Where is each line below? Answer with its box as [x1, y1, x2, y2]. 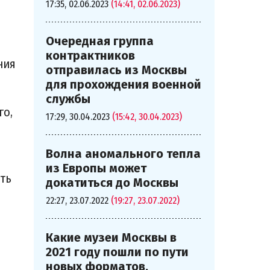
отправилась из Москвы [46, 63, 187, 77]
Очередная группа [46, 34, 154, 48]
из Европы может [46, 161, 146, 175]
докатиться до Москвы [46, 175, 178, 190]
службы [46, 92, 90, 106]
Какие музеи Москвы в [46, 230, 177, 245]
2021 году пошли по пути [46, 245, 189, 259]
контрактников [46, 48, 135, 63]
